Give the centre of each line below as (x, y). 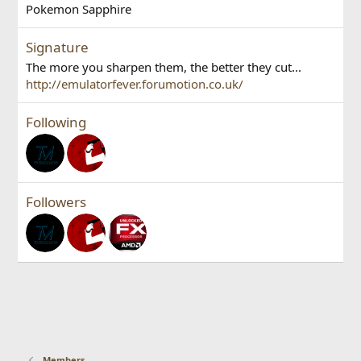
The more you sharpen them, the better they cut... (164, 67)
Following (56, 122)
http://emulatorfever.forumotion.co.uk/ (135, 84)
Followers (56, 202)
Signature (58, 47)
